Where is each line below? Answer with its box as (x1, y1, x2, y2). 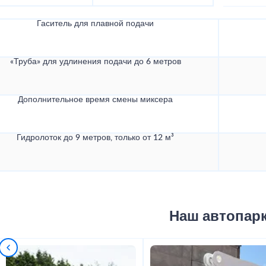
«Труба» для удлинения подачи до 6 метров (9, 58, 181, 66)
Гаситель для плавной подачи (37, 20, 154, 28)
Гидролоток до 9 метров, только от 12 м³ (17, 134, 174, 142)
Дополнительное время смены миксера (18, 96, 173, 104)
